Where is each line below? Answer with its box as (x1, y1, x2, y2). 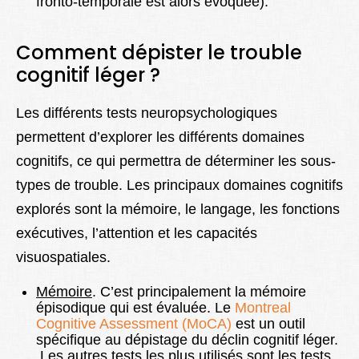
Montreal (235, 300, 291, 317)
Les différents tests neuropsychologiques (16, 105, 277, 122)
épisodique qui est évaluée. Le (36, 300, 235, 317)
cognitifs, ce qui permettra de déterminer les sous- (16, 153, 336, 170)
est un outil (232, 316, 305, 333)
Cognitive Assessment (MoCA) (36, 316, 232, 333)
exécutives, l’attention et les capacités (16, 225, 257, 242)
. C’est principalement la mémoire (92, 284, 306, 301)
